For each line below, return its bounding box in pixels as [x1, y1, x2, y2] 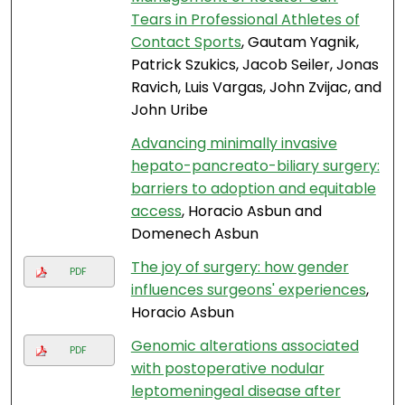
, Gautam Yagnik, [240, 32, 359, 53]
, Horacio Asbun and [181, 201, 322, 222]
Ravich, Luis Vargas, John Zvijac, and [130, 77, 381, 99]
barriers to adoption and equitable [130, 178, 376, 200]
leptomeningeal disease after [130, 381, 341, 402]
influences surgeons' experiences [130, 279, 366, 301]
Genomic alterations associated [130, 335, 359, 357]
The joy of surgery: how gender [130, 257, 349, 278]
